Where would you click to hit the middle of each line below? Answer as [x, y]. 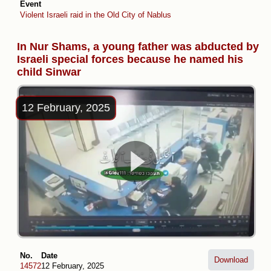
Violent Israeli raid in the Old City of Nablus [96, 15]
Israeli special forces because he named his [130, 59]
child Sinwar [49, 72]
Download [231, 260]
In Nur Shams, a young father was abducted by [138, 46]
